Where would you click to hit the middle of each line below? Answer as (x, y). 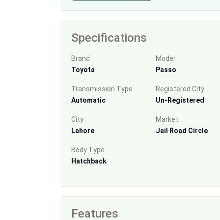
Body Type (88, 150)
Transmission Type (102, 89)
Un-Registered (180, 100)
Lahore (83, 130)
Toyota (83, 69)
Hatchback (89, 161)
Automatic (88, 100)
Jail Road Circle (181, 130)
